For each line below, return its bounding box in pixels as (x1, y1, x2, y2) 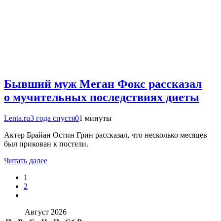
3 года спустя (30, 113, 75, 122)
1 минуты (79, 113, 111, 122)
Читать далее (4, 156, 47, 165)
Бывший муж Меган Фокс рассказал (4, 77, 202, 90)
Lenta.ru (4, 113, 30, 122)
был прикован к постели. (4, 139, 88, 148)
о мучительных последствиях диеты (4, 90, 199, 104)
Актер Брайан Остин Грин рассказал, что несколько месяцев (4, 130, 207, 139)
